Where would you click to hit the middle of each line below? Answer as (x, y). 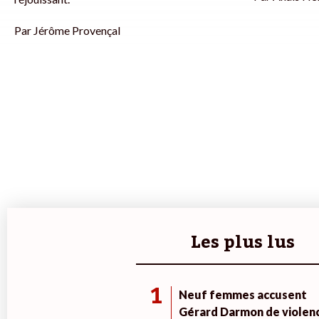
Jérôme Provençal (77, 31)
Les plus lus (243, 243)
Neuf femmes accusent (242, 295)
